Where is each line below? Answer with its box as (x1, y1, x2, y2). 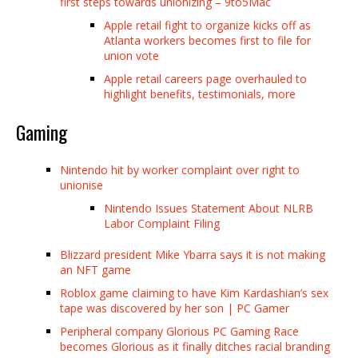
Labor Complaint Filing (104, 215, 220, 231)
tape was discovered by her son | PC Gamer (60, 300, 289, 316)
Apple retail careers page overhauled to (104, 70, 307, 86)
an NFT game (60, 261, 131, 277)
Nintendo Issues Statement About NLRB (104, 200, 313, 216)
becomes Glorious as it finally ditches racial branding (60, 338, 330, 354)
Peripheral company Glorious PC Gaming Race (60, 323, 299, 339)
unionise (60, 177, 103, 193)
